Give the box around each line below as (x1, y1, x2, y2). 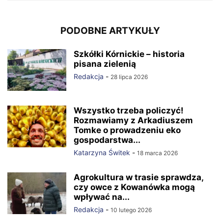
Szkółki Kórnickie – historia (74, 49, 185, 59)
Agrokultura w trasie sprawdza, (74, 172, 203, 182)
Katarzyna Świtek (74, 148, 130, 157)
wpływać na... (74, 192, 130, 202)
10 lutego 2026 (110, 206, 152, 214)
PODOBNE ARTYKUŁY (60, 25, 160, 36)
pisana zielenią (74, 59, 136, 69)
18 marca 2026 (137, 149, 178, 157)
